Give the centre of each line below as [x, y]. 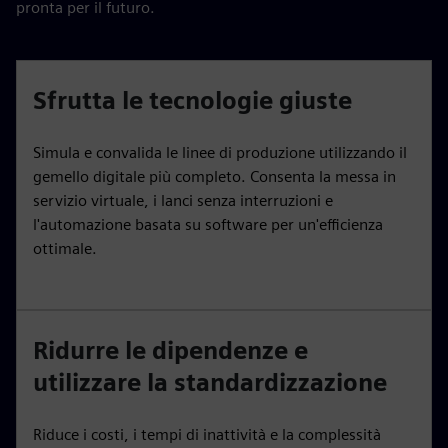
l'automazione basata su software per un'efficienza [208, 224]
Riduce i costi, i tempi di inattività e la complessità [207, 434]
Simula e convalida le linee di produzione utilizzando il [220, 152]
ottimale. [65, 248]
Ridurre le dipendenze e [170, 350]
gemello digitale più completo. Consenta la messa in [214, 176]
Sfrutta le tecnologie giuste [192, 100]
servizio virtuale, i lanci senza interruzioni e [183, 200]
